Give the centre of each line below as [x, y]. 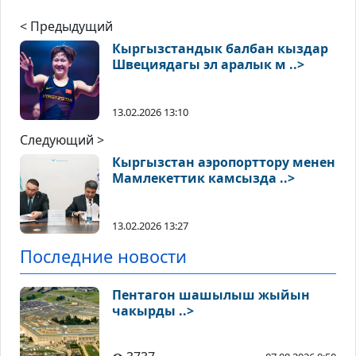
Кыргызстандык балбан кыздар [220, 49]
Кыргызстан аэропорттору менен [224, 163]
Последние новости [103, 257]
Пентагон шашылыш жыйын [211, 295]
